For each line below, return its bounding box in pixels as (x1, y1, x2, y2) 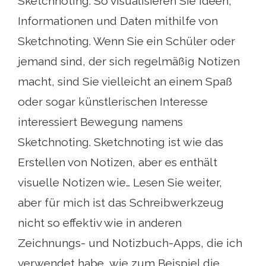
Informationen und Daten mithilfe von (18, 14, 218, 27)
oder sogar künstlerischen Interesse (18, 94, 208, 108)
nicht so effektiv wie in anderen (18, 216, 182, 229)
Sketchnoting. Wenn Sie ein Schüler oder (18, 34, 235, 47)
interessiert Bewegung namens (18, 115, 183, 128)
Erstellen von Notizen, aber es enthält (18, 155, 217, 169)
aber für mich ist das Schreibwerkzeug (18, 195, 224, 209)
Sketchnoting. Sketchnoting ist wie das (18, 135, 223, 148)
